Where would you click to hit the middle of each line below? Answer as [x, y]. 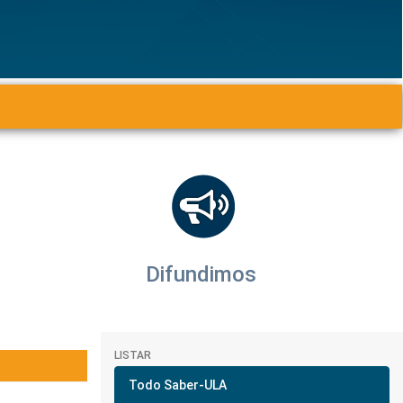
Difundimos [201, 274]
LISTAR [133, 355]
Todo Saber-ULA [178, 385]
